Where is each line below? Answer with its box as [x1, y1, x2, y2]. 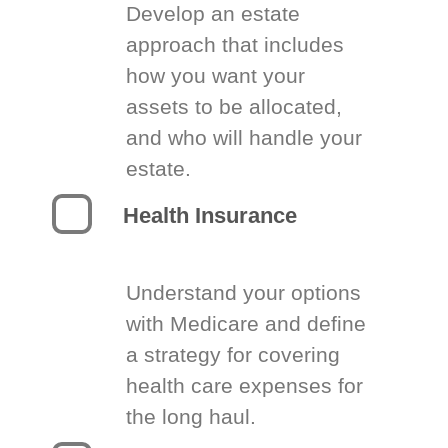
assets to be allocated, [126, 95, 343, 118]
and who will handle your [126, 126, 363, 149]
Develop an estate [126, 2, 301, 25]
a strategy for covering [126, 343, 341, 366]
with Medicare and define [126, 312, 367, 335]
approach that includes [126, 33, 345, 56]
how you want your [126, 64, 306, 87]
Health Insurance [123, 203, 298, 228]
